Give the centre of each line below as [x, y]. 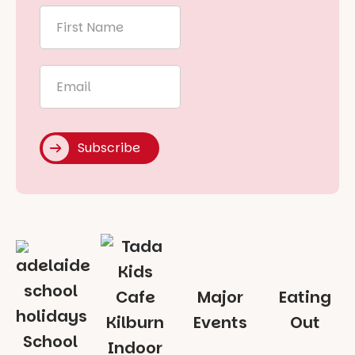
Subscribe [109, 148]
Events [220, 323]
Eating [305, 298]
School [50, 342]
